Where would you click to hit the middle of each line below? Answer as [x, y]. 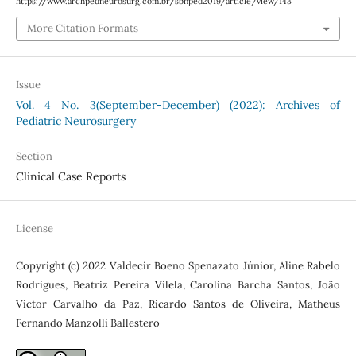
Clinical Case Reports [70, 177]
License [34, 229]
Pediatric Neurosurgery [75, 121]
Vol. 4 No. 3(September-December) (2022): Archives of [178, 105]
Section [34, 157]
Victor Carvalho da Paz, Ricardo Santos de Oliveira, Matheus [178, 304]
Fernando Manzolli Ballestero [87, 323]
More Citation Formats [82, 29]
